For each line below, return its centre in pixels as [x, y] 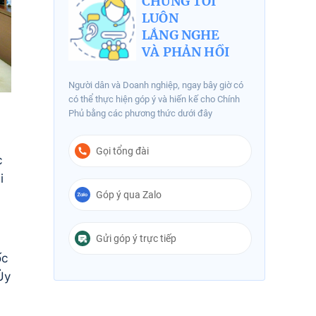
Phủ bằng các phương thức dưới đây [140, 113]
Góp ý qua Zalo [129, 195]
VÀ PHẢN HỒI [186, 52]
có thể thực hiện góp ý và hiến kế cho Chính [154, 99]
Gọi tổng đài [122, 151]
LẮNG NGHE [181, 35]
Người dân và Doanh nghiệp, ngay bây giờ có [156, 85]
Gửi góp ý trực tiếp [136, 238]
